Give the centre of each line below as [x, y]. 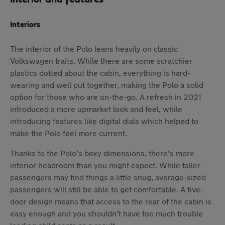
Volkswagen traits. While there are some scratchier [101, 60]
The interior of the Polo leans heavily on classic [94, 48]
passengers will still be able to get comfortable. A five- [107, 189]
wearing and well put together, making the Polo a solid [107, 84]
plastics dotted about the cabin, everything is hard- [100, 72]
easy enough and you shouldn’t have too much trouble [106, 213]
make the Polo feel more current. [69, 133]
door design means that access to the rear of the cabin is [111, 201]
